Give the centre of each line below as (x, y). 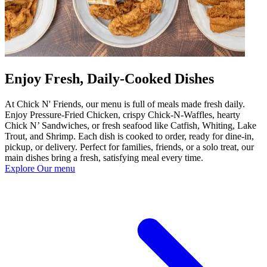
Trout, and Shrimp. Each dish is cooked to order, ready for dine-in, (129, 136)
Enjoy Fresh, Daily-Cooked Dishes (109, 78)
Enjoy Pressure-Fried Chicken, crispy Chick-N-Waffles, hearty (122, 114)
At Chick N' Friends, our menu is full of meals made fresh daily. (125, 104)
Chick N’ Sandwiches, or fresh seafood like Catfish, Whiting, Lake (131, 125)
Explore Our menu (40, 168)
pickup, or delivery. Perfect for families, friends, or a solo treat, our (129, 147)
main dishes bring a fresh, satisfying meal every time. (104, 157)
